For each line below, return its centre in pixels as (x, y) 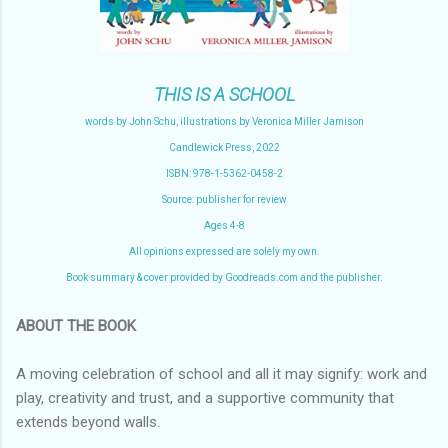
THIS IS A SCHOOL (224, 94)
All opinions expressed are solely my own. (224, 251)
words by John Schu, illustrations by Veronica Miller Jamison (224, 121)
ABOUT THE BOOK (76, 325)
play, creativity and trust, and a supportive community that (205, 397)
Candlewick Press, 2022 (224, 147)
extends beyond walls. (88, 421)
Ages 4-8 (224, 225)
